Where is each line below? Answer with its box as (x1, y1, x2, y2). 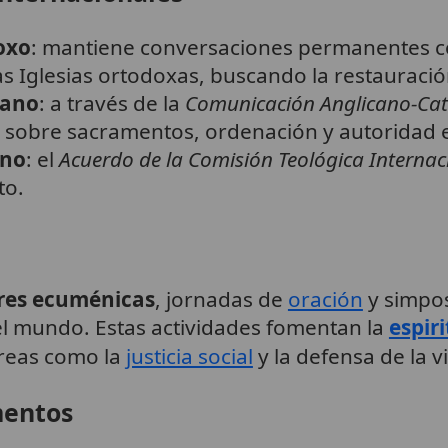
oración (287, 285, 363, 314)
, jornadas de (154, 285, 288, 314)
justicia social (125, 342, 253, 371)
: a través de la (38, 89, 185, 118)
